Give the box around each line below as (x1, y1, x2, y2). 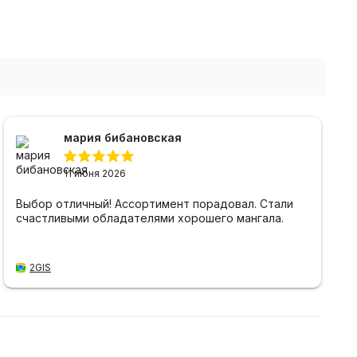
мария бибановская (64, 131, 182, 145)
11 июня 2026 (64, 167, 126, 180)
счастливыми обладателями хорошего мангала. (16, 211, 284, 226)
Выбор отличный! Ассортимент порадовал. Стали (16, 197, 293, 211)
